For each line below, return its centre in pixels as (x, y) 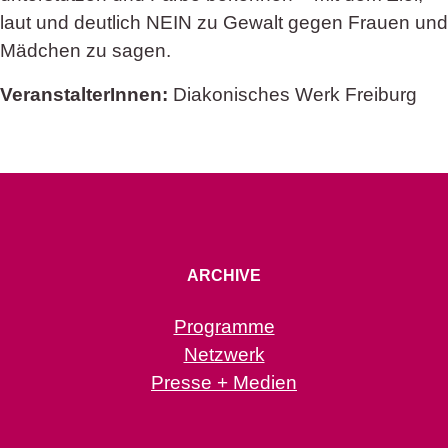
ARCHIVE (224, 275)
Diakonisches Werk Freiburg (292, 94)
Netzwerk (224, 355)
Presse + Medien (224, 383)
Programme (224, 327)
